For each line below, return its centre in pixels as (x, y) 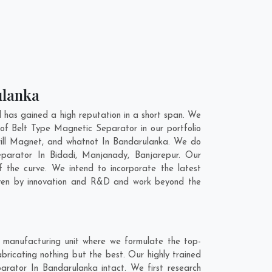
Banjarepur (156, 156)
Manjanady (105, 156)
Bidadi (62, 156)
